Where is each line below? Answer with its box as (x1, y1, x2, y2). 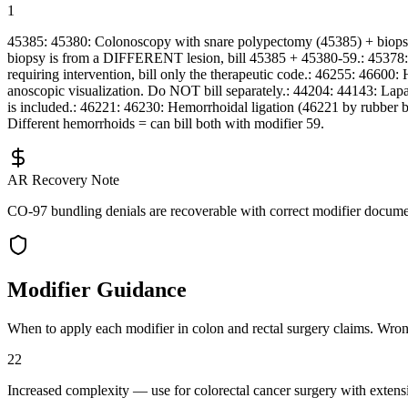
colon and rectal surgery (192, 321, 330, 337)
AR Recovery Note (7, 172, 119, 189)
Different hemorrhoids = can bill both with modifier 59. (7, 116, 324, 132)
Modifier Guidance (7, 278, 187, 302)
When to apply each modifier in (7, 321, 192, 337)
